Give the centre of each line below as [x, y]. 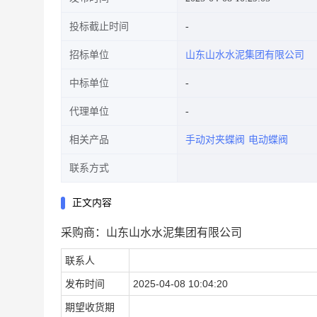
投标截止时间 [99, 27]
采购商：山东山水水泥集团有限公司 [151, 232]
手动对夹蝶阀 [215, 140]
